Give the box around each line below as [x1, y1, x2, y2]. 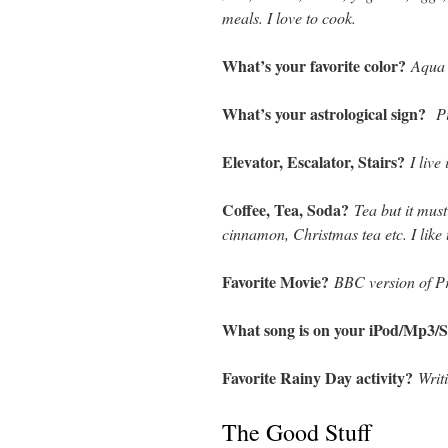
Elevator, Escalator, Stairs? [222, 150, 410, 173]
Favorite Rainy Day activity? [222, 366, 418, 389]
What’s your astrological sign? [222, 102, 426, 125]
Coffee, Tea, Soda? [222, 198, 354, 221]
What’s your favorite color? [222, 54, 411, 77]
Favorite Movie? [222, 270, 334, 293]
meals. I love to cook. [222, 7, 356, 28]
